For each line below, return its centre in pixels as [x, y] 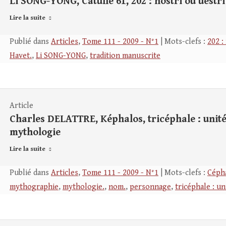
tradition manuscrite [125, 56]
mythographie [34, 187]
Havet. [21, 56]
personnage [150, 187]
